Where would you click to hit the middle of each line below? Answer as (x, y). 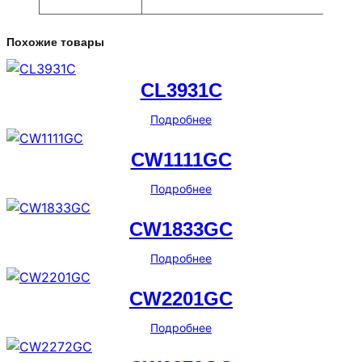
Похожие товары (55, 42)
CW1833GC (181, 229)
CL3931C (181, 90)
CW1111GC (181, 159)
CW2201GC (181, 298)
